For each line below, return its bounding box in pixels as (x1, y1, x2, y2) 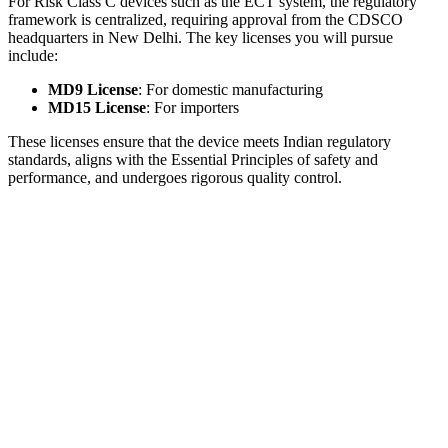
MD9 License (48, 81, 138, 99)
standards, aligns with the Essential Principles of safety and (8, 151, 378, 169)
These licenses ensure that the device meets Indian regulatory (8, 133, 391, 151)
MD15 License (48, 99, 146, 117)
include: (8, 47, 58, 65)
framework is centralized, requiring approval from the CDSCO (8, 11, 403, 29)
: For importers (146, 99, 239, 117)
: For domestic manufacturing (138, 81, 323, 99)
